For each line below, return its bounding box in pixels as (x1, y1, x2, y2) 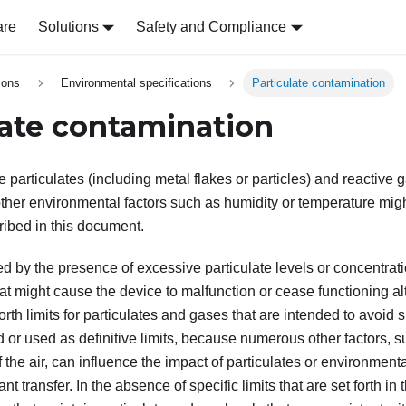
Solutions (37, 19, 99, 34)
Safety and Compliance (136, 19, 287, 34)
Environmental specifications (60, 76, 212, 91)
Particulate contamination (252, 76, 386, 91)
